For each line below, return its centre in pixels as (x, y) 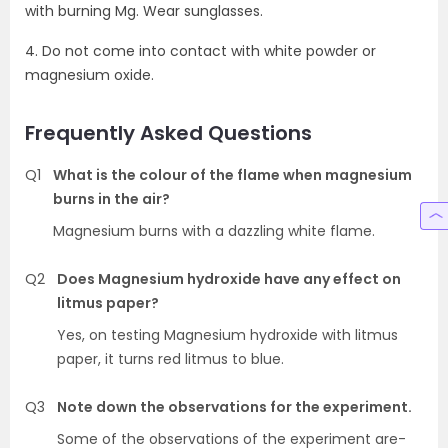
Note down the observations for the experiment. (234, 407)
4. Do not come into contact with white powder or (200, 51)
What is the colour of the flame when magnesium (232, 175)
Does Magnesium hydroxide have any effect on (229, 279)
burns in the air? (111, 199)
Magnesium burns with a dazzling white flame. (214, 231)
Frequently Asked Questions (168, 133)
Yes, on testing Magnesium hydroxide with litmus (227, 335)
